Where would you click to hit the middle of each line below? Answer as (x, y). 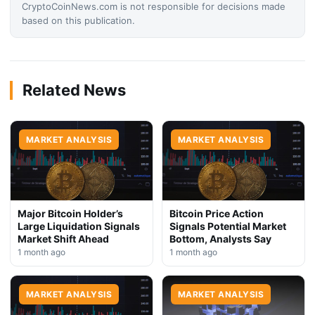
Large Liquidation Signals (79, 226)
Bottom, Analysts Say (220, 239)
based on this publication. (78, 20)
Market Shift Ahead (63, 239)
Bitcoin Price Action (217, 214)
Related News (74, 90)
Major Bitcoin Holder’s (70, 214)
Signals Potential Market (228, 226)
